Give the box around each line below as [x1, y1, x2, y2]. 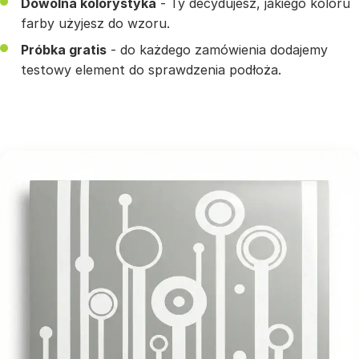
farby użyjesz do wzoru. [21, 14, 170, 31]
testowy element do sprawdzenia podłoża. [21, 61, 281, 78]
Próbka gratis [21, 41, 107, 58]
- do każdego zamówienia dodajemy [107, 41, 328, 58]
